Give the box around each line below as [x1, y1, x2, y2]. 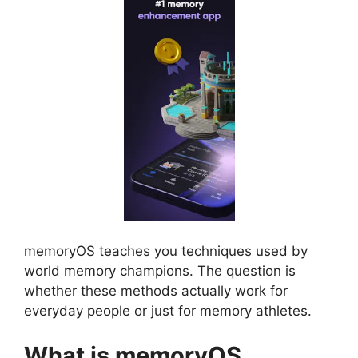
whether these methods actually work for [24, 283, 288, 300]
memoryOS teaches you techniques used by [24, 243, 308, 260]
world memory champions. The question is [24, 263, 296, 280]
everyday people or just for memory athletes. [24, 303, 312, 320]
